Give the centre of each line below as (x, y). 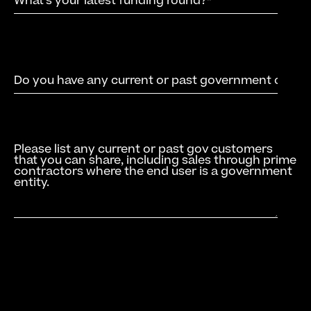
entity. (32, 183)
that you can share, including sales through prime (155, 161)
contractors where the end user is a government (153, 172)
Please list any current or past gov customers (143, 150)
